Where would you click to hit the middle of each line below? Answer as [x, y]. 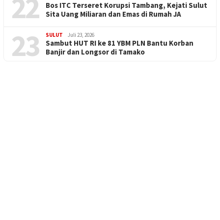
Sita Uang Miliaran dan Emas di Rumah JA [113, 14]
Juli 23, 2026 [81, 35]
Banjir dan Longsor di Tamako [95, 52]
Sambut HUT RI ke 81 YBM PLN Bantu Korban [120, 43]
